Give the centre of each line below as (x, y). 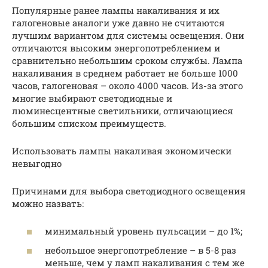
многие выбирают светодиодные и (92, 98)
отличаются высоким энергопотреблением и (116, 48)
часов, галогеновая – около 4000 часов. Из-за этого (127, 85)
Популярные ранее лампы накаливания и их (116, 10)
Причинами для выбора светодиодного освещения (129, 191)
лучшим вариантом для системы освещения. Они (128, 35)
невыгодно (37, 163)
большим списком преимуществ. (89, 123)
